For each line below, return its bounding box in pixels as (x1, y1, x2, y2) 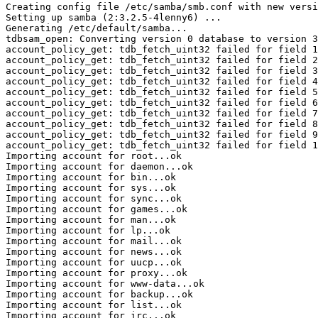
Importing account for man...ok (6, 214, 176, 225)
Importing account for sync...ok (6, 192, 182, 204)
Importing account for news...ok (6, 246, 182, 257)
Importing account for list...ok (6, 299, 182, 310)
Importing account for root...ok (6, 150, 182, 161)
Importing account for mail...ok (6, 235, 182, 246)
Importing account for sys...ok (6, 182, 176, 193)
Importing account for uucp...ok (6, 256, 182, 268)
